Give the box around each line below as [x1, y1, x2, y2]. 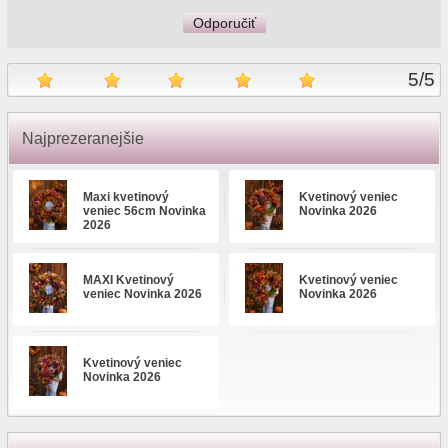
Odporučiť [192, 15, 256, 31]
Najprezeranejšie [22, 130, 144, 147]
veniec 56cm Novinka [83, 204, 206, 218]
